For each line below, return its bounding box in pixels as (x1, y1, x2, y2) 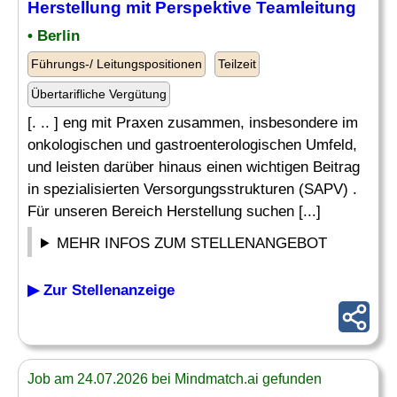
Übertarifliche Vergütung (31, 87, 167, 101)
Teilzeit (218, 57, 256, 71)
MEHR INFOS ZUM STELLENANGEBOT (57, 235, 328, 252)
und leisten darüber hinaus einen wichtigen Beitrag (27, 159, 360, 175)
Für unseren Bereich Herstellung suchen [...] (27, 203, 321, 220)
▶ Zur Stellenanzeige (27, 282, 175, 299)
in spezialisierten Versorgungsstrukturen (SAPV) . (27, 181, 357, 198)
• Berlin (27, 27, 80, 44)
